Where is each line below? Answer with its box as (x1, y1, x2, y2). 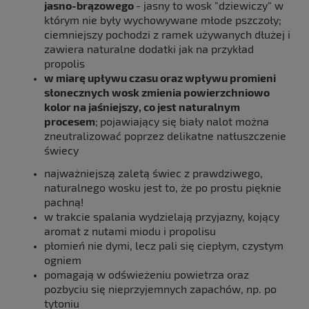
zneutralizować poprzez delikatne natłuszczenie (44, 129, 286, 143)
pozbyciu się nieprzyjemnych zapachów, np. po (44, 282, 277, 296)
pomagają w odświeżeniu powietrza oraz (44, 268, 249, 281)
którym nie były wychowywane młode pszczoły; (44, 13, 281, 27)
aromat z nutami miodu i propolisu (44, 224, 216, 238)
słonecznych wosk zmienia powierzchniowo (44, 86, 270, 99)
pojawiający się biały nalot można (100, 114, 269, 128)
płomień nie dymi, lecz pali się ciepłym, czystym (44, 239, 283, 252)
